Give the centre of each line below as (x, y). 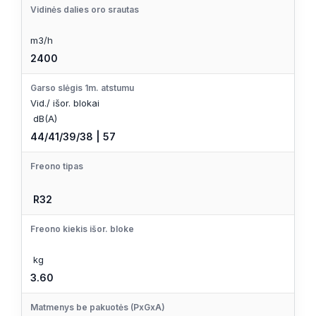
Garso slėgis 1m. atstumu (82, 87)
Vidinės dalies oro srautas (85, 9)
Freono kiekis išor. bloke (82, 229)
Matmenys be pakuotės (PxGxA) (98, 307)
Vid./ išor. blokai (65, 103)
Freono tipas (57, 166)
